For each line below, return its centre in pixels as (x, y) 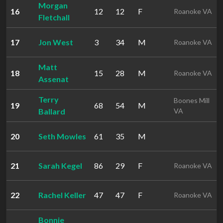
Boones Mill (192, 100)
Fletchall (54, 17)
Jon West (56, 42)
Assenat (54, 79)
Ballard (52, 111)
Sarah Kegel (60, 166)
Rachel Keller (62, 195)
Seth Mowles (62, 136)
